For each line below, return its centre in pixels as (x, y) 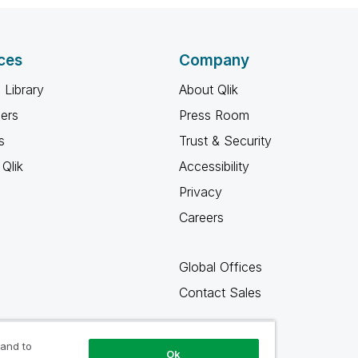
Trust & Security (225, 141)
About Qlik (209, 89)
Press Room (214, 115)
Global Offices (221, 267)
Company (214, 60)
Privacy (201, 192)
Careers (201, 217)
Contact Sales (220, 292)
